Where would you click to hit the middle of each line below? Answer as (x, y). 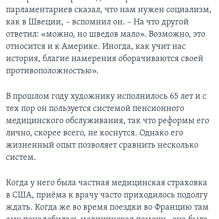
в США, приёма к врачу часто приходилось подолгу (107, 195)
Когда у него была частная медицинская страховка (107, 183)
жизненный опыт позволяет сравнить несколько (102, 145)
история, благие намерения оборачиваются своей (105, 59)
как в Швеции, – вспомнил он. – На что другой (97, 22)
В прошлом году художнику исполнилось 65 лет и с (106, 96)
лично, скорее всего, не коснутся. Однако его (95, 133)
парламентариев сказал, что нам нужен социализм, (109, 10)
